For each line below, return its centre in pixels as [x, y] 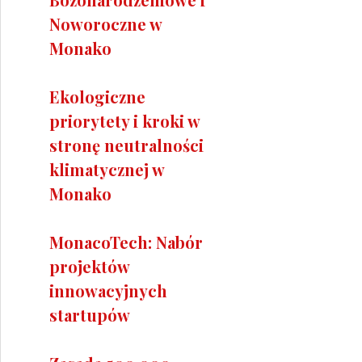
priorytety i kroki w [124, 120]
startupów [90, 314]
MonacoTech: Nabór [126, 242]
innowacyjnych [108, 290]
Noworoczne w [105, 23]
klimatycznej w [107, 169]
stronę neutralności [126, 145]
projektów [89, 266]
